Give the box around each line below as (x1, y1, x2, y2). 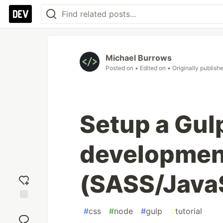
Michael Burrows (106, 53, 172, 63)
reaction (10, 211, 37, 220)
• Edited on (135, 64, 167, 72)
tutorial (175, 206, 202, 216)
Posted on (106, 64, 135, 72)
